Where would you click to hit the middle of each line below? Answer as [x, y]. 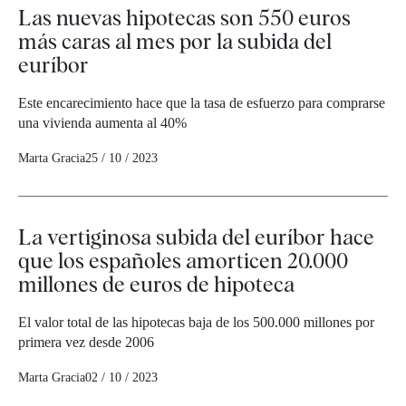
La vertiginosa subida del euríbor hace [196, 237]
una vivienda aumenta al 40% [102, 123]
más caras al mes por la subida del [175, 42]
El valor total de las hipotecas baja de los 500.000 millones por [196, 323]
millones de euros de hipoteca [156, 285]
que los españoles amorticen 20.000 [183, 261]
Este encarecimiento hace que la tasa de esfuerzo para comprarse [202, 103]
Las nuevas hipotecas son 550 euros [184, 18]
